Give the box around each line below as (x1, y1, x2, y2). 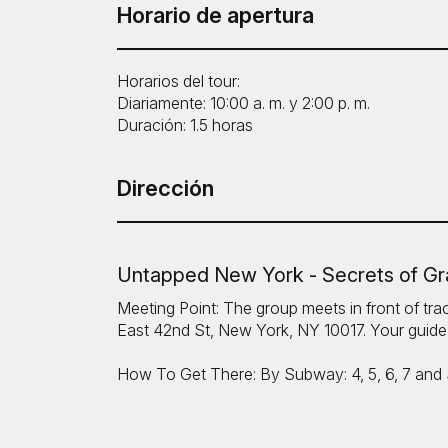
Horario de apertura (117, 2, 314, 29)
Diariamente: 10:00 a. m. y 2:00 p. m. (117, 93, 370, 114)
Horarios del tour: (117, 71, 240, 92)
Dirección (117, 175, 214, 202)
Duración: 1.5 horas (117, 115, 253, 136)
